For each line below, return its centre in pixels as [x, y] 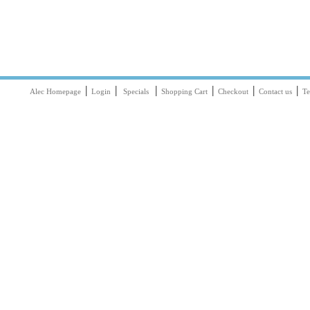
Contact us [275, 91]
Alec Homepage [55, 91]
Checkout [233, 91]
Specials [136, 91]
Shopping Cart [184, 91]
